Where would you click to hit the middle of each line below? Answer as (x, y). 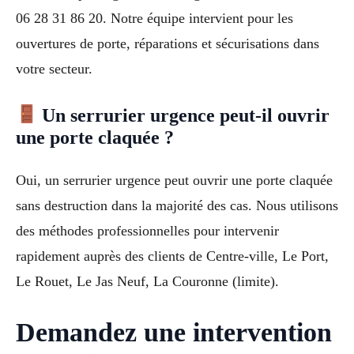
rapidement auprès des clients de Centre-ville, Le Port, (172, 256)
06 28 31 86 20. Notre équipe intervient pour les (154, 19)
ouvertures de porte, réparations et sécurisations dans (168, 44)
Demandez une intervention (174, 332)
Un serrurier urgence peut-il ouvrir (184, 115)
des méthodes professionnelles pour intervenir (147, 230)
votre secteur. (54, 69)
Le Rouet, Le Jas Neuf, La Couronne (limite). (147, 281)
